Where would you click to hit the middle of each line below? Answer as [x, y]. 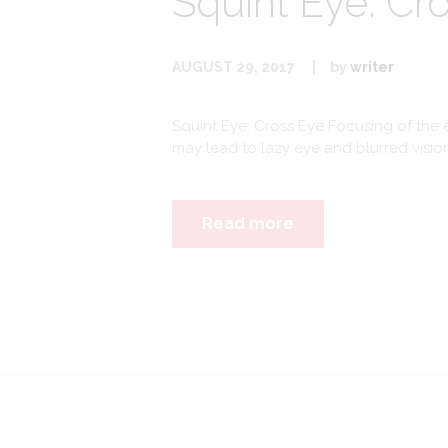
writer [371, 66]
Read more [248, 223]
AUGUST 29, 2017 [233, 66]
